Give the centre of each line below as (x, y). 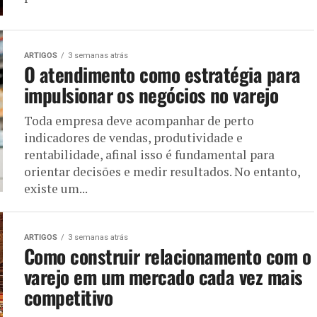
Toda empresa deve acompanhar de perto (139, 120)
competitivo (69, 297)
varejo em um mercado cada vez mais (163, 276)
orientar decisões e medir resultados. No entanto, (162, 171)
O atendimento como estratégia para (162, 74)
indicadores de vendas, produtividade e (133, 137)
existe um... (56, 188)
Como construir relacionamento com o (167, 256)
